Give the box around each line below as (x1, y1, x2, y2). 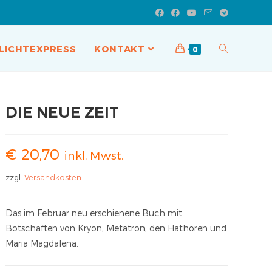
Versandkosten (24, 172, 82, 182)
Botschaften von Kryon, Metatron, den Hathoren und (5, 223, 227, 233)
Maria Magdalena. (5, 238, 79, 248)
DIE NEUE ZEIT (5, 103, 119, 121)
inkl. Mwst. (64, 148, 124, 162)
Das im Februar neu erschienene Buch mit (5, 208, 183, 218)
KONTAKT (94, 43, 145, 54)
